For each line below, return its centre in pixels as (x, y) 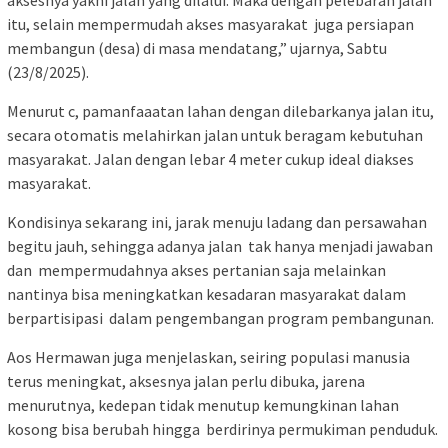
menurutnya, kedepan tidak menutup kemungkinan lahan (203, 404)
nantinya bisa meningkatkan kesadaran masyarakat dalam (206, 293)
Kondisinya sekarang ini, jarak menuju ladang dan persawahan (217, 221)
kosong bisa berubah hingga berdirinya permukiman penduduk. (222, 428)
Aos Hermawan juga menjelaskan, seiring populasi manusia (208, 356)
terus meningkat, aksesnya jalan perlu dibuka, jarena (186, 380)
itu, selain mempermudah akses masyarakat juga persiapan (210, 23)
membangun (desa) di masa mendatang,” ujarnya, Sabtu (197, 47)
